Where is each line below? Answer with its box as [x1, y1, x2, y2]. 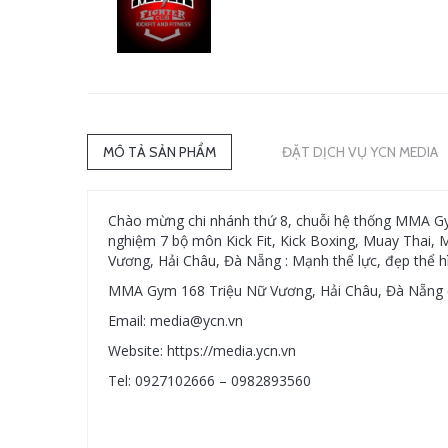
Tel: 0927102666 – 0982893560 [108, 371, 311, 390]
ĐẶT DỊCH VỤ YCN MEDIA [282, 143, 438, 161]
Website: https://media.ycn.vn [108, 341, 296, 360]
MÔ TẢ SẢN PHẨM [103, 143, 216, 161]
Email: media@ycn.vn [108, 311, 243, 330]
